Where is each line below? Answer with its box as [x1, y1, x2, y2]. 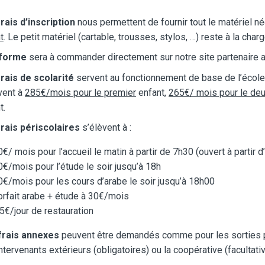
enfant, [136, 86, 169, 98]
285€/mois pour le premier [25, 86, 136, 98]
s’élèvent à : [80, 122, 131, 134]
